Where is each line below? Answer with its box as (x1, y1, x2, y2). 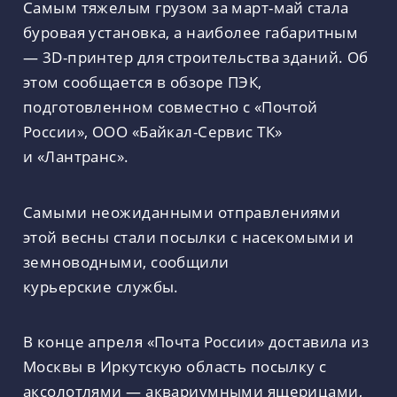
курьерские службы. (23, 275, 179, 297)
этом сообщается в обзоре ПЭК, (23, 70, 262, 92)
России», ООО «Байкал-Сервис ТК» (23, 120, 283, 142)
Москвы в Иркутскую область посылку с (23, 355, 327, 378)
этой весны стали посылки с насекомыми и (23, 225, 354, 247)
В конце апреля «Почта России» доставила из (23, 331, 370, 353)
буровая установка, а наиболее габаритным (23, 20, 359, 43)
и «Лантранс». (23, 144, 134, 167)
